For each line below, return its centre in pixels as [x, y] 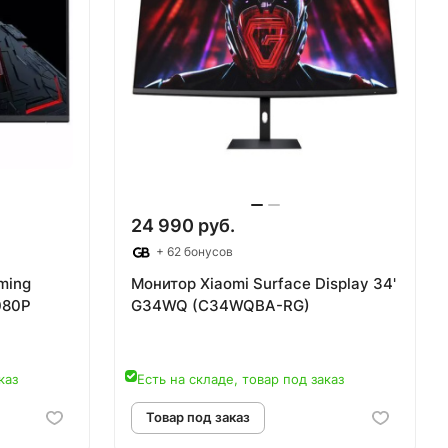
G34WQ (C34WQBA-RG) [220, 306]
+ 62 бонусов [193, 252]
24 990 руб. [183, 226]
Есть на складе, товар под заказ [240, 378]
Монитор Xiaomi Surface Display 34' [263, 284]
